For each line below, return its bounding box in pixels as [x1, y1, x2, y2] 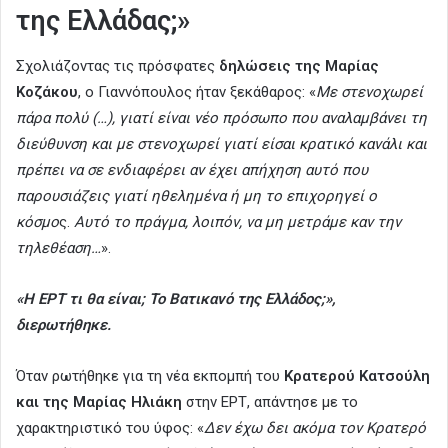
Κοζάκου [16, 83, 78, 102]
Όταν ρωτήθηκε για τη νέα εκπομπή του [16, 367, 284, 386]
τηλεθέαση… [16, 239, 101, 258]
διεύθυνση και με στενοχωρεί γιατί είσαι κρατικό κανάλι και [16, 135, 427, 154]
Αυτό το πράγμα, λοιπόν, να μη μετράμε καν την [74, 213, 401, 232]
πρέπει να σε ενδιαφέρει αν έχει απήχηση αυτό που [16, 161, 368, 180]
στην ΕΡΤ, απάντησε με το [182, 393, 358, 412]
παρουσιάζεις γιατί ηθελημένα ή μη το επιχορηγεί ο [16, 187, 377, 206]
